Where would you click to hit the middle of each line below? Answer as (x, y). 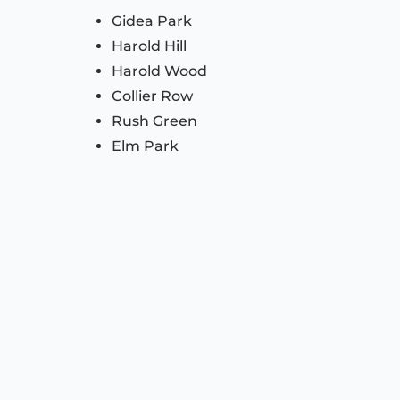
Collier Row (152, 96)
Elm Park (145, 146)
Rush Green (154, 121)
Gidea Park (152, 21)
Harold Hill (149, 46)
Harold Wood (159, 71)
